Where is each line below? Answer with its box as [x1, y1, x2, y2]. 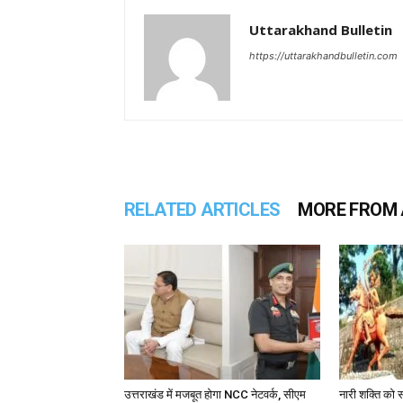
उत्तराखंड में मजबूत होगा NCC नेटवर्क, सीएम [124, 388, 306, 401]
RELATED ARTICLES [124, 199, 281, 220]
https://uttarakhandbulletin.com [249, 49, 398, 62]
